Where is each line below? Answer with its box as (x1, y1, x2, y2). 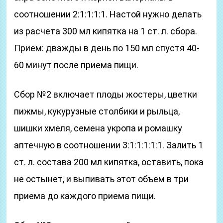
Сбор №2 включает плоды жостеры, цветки (14, 89, 198, 100)
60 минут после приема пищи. (14, 60, 139, 70)
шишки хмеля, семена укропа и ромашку (14, 123, 183, 133)
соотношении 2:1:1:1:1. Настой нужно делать (14, 9, 202, 19)
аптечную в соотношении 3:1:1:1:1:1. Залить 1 (14, 140, 204, 150)
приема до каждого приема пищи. (14, 191, 156, 201)
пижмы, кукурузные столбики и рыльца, (14, 106, 180, 116)
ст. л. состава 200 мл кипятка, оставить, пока (14, 157, 204, 167)
